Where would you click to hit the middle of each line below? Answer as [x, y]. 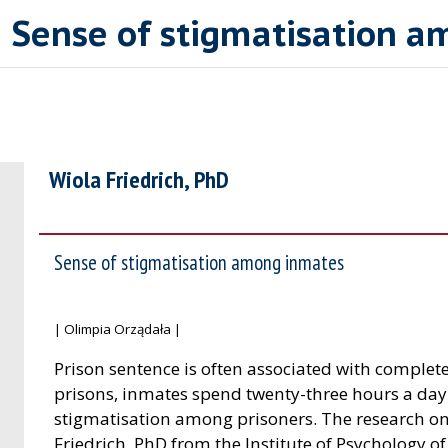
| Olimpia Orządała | [117, 329]
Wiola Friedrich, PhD [139, 180]
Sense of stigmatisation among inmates [199, 263]
